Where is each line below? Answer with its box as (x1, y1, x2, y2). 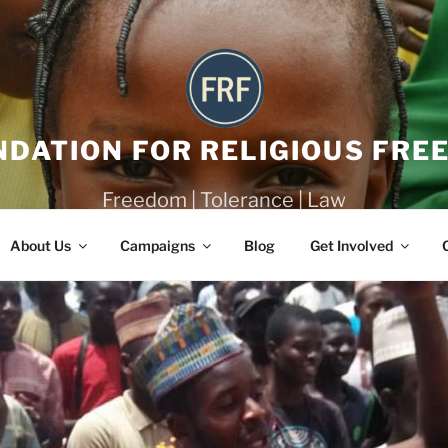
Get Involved (309, 236, 393, 254)
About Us (9, 236, 71, 254)
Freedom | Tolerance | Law (102, 188, 346, 212)
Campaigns (119, 236, 195, 254)
